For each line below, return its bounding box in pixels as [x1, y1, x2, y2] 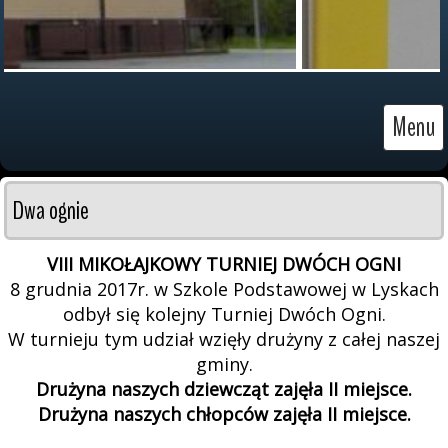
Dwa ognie [13, 193, 89, 228]
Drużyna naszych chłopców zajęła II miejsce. [37, 402, 411, 426]
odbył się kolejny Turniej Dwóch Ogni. [62, 302, 386, 326]
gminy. [195, 352, 253, 376]
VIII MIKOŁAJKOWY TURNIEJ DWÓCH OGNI [47, 252, 401, 276]
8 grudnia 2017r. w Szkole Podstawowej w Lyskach [9, 277, 439, 301]
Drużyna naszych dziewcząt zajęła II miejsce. [36, 377, 412, 401]
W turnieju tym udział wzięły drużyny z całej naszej [8, 327, 440, 351]
